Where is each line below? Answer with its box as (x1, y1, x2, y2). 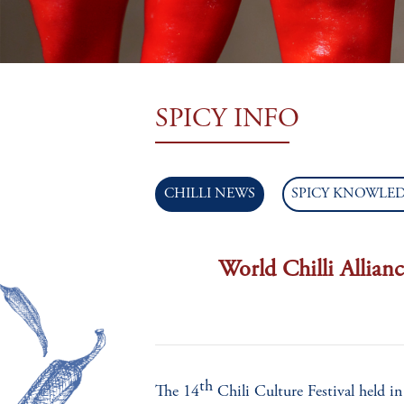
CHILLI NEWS (164, 187, 255, 201)
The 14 (155, 384, 199, 401)
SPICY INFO (155, 106, 299, 133)
